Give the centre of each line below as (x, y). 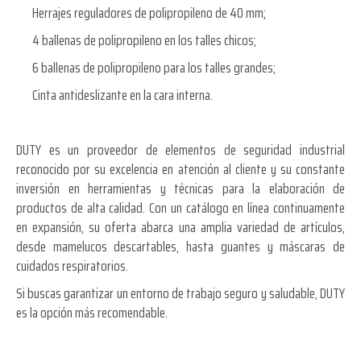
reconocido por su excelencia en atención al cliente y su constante (180, 169)
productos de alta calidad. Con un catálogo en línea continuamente (180, 207)
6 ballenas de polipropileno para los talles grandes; (154, 67)
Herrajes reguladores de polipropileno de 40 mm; (149, 12)
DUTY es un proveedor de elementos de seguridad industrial (180, 149)
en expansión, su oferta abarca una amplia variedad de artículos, (180, 227)
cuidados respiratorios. (72, 266)
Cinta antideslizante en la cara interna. (122, 95)
